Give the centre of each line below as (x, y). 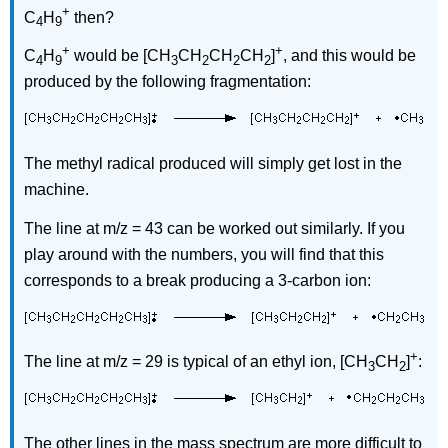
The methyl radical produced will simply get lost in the (213, 163)
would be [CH (121, 56)
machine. (57, 189)
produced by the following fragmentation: (168, 82)
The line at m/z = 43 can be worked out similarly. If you (215, 228)
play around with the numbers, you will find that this (204, 254)
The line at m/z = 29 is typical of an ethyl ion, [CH (196, 362)
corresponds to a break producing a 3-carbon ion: (198, 280)
